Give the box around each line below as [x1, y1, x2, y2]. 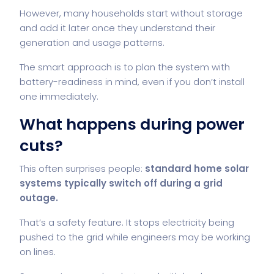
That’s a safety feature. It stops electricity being [20, 215, 234, 229]
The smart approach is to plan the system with [20, 60, 230, 73]
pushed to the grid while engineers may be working [20, 230, 250, 243]
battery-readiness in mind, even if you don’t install [20, 75, 245, 88]
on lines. [20, 245, 56, 258]
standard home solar [145, 161, 249, 175]
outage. [20, 191, 58, 204]
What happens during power [20, 113, 245, 135]
